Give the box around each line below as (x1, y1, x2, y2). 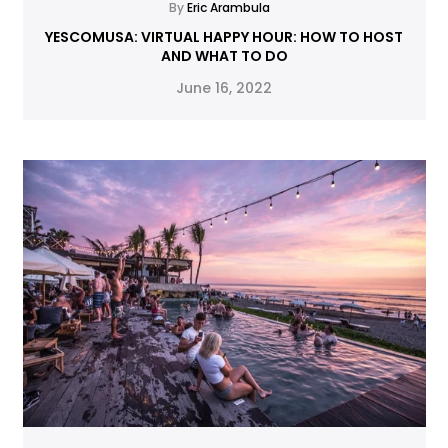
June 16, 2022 (176, 77, 272, 98)
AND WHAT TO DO (160, 45, 288, 66)
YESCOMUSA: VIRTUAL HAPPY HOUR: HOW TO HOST (45, 26, 403, 47)
